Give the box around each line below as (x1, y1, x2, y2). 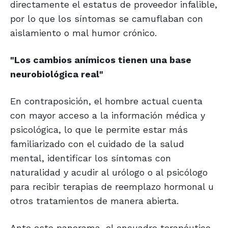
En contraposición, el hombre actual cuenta (10, 96, 203, 107)
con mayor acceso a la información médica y (10, 110, 205, 121)
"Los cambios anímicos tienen (10, 54, 150, 66)
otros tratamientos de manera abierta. (10, 195, 179, 207)
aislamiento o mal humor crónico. (10, 27, 157, 39)
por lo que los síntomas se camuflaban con (10, 13, 203, 24)
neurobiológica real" (10, 69, 103, 80)
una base (150, 54, 191, 66)
